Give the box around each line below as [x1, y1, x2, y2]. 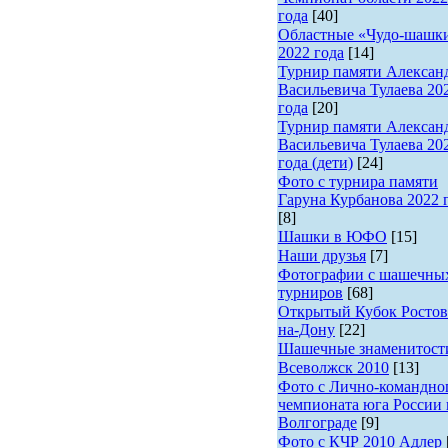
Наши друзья [277, 247, 366, 264]
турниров [277, 284, 343, 301]
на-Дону [277, 321, 335, 338]
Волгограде [277, 414, 357, 431]
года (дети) [277, 154, 353, 171]
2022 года [277, 44, 344, 61]
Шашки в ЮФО [277, 228, 387, 245]
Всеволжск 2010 [277, 359, 389, 376]
